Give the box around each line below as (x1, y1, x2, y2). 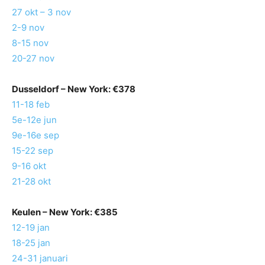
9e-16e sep (12, 130, 59, 141)
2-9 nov (12, 22, 44, 34)
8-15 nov (12, 37, 49, 49)
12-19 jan (12, 222, 50, 234)
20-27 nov (12, 53, 54, 64)
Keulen (12, 206, 41, 218)
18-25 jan (12, 237, 50, 249)
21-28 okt (12, 176, 51, 188)
